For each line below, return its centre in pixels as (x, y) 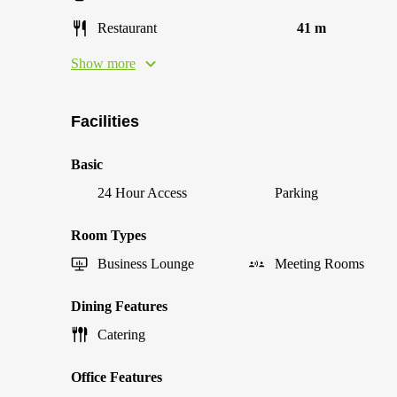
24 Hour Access (142, 193)
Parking (296, 193)
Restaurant (127, 28)
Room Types (109, 235)
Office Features (117, 377)
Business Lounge (146, 264)
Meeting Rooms (319, 264)
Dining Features (119, 306)
